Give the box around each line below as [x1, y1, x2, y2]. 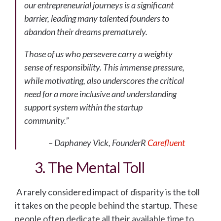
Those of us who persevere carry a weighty [24, 48, 173, 60]
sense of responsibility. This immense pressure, [24, 62, 184, 73]
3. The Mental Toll [35, 158, 145, 177]
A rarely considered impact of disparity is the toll [16, 186, 200, 198]
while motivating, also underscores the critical [24, 75, 184, 86]
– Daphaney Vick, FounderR [48, 137, 147, 148]
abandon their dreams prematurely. [24, 26, 147, 37]
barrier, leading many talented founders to [24, 13, 169, 24]
